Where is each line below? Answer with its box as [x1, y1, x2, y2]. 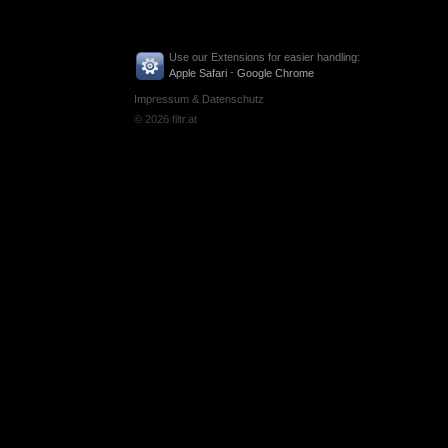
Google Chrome [237, 67, 315, 80]
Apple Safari [169, 67, 228, 80]
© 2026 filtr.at [134, 112, 198, 125]
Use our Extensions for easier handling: [166, 51, 361, 64]
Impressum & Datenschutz [134, 92, 265, 105]
